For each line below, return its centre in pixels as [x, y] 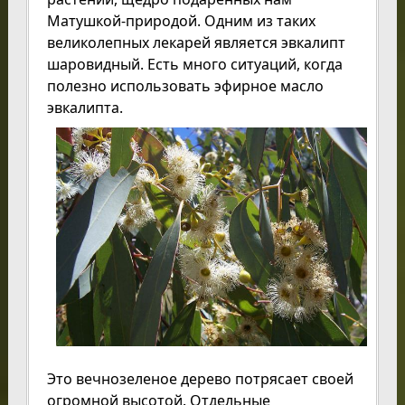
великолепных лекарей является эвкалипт [196, 42]
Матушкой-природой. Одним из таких [181, 21]
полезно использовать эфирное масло [185, 86]
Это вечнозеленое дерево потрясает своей [200, 379]
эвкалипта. [85, 108]
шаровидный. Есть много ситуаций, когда [194, 64]
